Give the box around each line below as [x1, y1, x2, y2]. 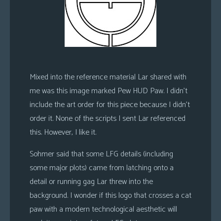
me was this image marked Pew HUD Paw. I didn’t [30, 84, 187, 98]
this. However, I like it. [30, 126, 96, 139]
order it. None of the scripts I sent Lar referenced [30, 112, 185, 125]
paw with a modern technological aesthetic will [30, 203, 177, 216]
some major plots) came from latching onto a [30, 161, 174, 175]
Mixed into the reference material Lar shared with [30, 71, 186, 84]
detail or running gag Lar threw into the [30, 175, 153, 188]
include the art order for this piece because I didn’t [30, 98, 190, 111]
